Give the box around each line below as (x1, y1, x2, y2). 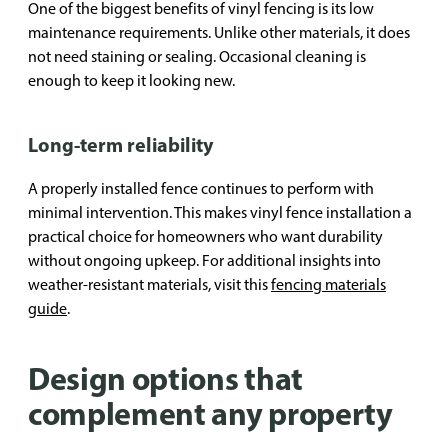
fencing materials (271, 275, 386, 294)
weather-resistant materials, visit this (28, 275, 271, 294)
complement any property (28, 393, 393, 433)
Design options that (28, 358, 303, 398)
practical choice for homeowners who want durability (28, 227, 383, 246)
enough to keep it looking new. (28, 71, 235, 90)
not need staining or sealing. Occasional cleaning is (28, 47, 366, 66)
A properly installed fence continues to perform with (28, 179, 374, 198)
